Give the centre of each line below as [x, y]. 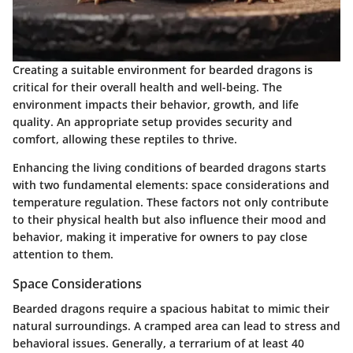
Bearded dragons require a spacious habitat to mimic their [171, 308]
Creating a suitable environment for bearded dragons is [163, 69]
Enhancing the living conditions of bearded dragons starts [169, 167]
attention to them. [63, 254]
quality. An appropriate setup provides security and [152, 121]
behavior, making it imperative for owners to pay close [160, 236]
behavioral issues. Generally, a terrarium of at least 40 [158, 343]
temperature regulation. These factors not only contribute [171, 202]
